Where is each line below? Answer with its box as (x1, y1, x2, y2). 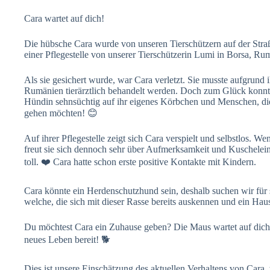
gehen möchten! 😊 (24, 107, 98, 118)
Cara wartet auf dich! (24, 13, 104, 24)
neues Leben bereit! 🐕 (24, 234, 110, 245)
